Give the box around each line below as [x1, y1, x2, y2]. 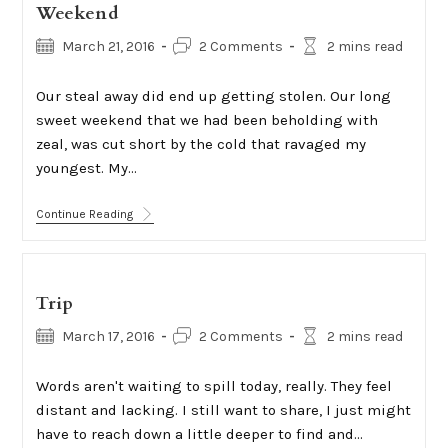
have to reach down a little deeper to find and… [35, 425, 363, 443]
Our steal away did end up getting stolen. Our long [35, 87, 391, 105]
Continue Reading [35, 207, 133, 221]
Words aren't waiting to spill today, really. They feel [35, 377, 392, 395]
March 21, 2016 [61, 38, 155, 55]
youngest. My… [35, 159, 137, 177]
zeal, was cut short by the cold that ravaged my [35, 135, 366, 153]
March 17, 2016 [61, 328, 155, 345]
